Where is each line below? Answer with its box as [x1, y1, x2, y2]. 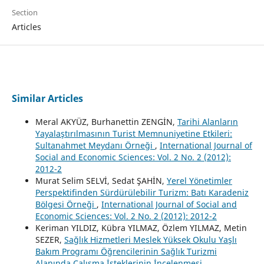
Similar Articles [11, 91, 83, 105]
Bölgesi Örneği [35, 198, 97, 210]
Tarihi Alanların [177, 115, 238, 127]
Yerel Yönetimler [166, 174, 232, 186]
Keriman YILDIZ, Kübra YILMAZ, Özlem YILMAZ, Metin [35, 222, 247, 233]
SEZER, [35, 233, 64, 245]
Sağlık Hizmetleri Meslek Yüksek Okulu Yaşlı [64, 233, 237, 245]
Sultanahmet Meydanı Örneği [35, 139, 155, 151]
